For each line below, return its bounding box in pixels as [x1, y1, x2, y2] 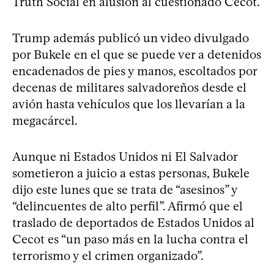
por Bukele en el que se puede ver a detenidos [12, 46, 261, 62]
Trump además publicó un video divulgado [12, 30, 249, 45]
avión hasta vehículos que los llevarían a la [12, 96, 245, 111]
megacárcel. [12, 113, 78, 128]
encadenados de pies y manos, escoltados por [12, 63, 257, 78]
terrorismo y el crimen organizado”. [12, 248, 204, 263]
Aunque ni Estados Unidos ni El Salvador [12, 149, 237, 164]
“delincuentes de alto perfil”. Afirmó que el [12, 198, 243, 213]
